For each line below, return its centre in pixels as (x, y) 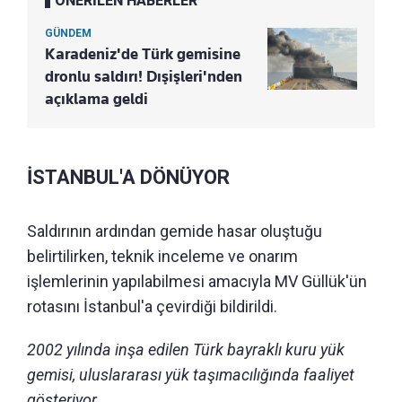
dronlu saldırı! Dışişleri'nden (144, 77)
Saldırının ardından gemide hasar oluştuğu (175, 232)
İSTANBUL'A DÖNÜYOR (128, 178)
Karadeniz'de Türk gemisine (143, 54)
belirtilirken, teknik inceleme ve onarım (162, 257)
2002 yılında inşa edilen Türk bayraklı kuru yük (186, 350)
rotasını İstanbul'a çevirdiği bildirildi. (152, 307)
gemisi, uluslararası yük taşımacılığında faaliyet (191, 375)
